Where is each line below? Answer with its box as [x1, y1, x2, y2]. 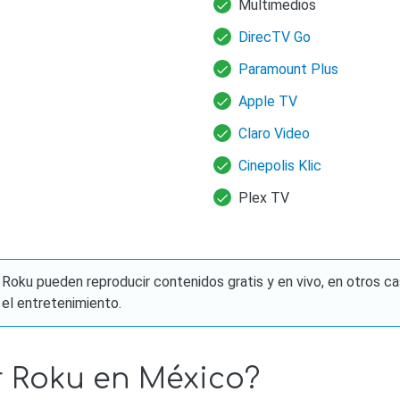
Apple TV [238, 93, 297, 111]
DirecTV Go [238, 29, 311, 46]
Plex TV [238, 189, 289, 207]
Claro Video [238, 125, 310, 143]
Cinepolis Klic [238, 157, 321, 175]
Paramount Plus [238, 61, 338, 79]
